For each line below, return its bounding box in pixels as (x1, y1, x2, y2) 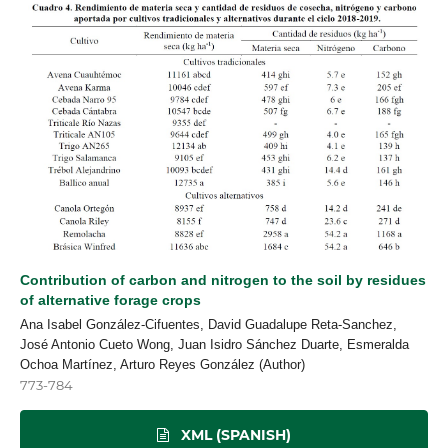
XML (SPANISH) (177, 425, 291, 444)
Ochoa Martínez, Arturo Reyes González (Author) (20, 356, 305, 372)
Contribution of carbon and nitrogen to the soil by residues (20, 272, 426, 288)
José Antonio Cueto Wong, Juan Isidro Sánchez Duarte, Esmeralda (20, 336, 409, 352)
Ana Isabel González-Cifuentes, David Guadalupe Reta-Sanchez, (20, 316, 397, 332)
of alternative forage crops (20, 292, 201, 308)
